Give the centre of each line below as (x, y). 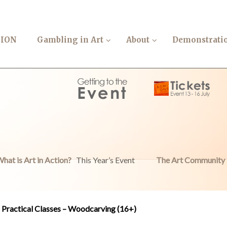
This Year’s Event (105, 160)
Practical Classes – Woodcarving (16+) (69, 209)
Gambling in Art (70, 40)
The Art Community (191, 160)
